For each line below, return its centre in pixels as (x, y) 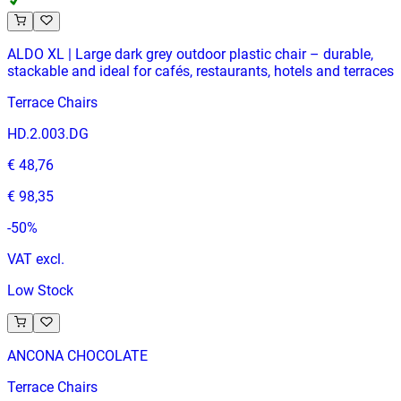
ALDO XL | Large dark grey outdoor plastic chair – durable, (190, 54)
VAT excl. (36, 259)
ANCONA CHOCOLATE (77, 356)
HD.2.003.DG (48, 133)
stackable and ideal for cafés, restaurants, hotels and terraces (200, 71)
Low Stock (40, 290)
